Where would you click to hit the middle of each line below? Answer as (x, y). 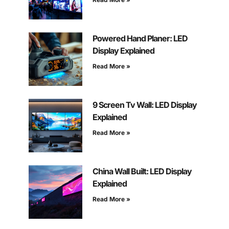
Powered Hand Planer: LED (140, 39)
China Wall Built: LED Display (142, 171)
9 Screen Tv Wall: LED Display (144, 105)
